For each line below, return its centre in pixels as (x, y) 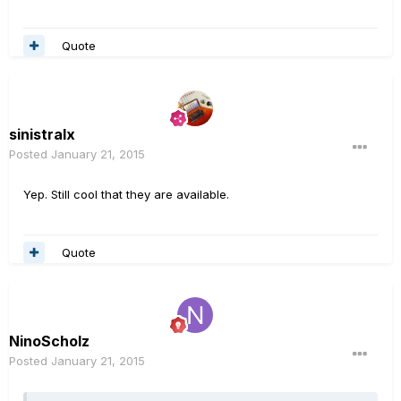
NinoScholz (49, 341)
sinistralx (42, 135)
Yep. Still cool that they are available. (126, 195)
